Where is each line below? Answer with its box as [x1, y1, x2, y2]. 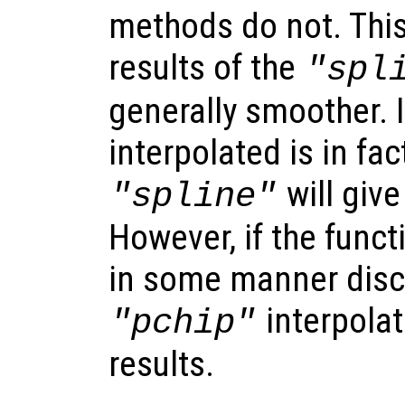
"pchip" [110, 303, 257, 344]
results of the [108, 47, 304, 89]
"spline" [110, 176, 278, 218]
